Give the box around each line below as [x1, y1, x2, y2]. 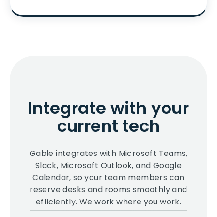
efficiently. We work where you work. [35, 196, 182, 208]
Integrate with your [28, 96, 189, 120]
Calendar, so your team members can [32, 172, 185, 184]
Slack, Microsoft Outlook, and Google [35, 160, 182, 171]
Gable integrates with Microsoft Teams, [29, 148, 188, 159]
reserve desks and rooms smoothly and [30, 184, 187, 196]
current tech [57, 114, 160, 138]
